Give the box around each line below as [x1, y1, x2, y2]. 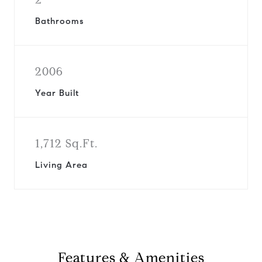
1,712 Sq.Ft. [35, 136, 98, 151]
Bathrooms [35, 16, 84, 26]
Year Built [35, 88, 79, 98]
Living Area [35, 160, 88, 170]
